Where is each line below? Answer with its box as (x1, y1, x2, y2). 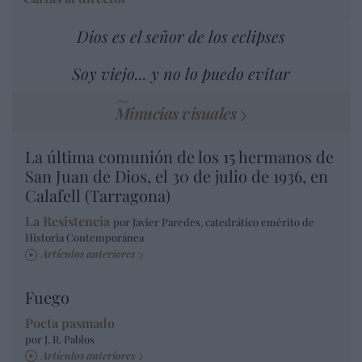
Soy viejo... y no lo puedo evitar (72, 62, 290, 85)
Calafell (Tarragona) (25, 184, 170, 207)
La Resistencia (25, 213, 110, 230)
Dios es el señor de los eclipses (77, 25, 285, 48)
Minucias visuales (115, 102, 237, 124)
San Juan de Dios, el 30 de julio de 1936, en (25, 165, 328, 187)
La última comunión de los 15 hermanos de (25, 145, 334, 168)
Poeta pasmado (25, 314, 115, 331)
